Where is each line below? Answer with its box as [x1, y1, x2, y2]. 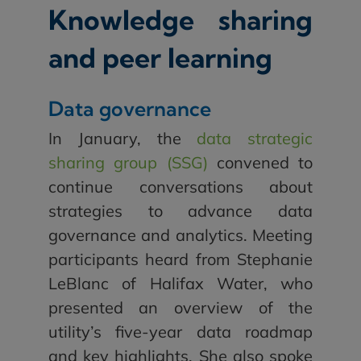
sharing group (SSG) [48, 151, 208, 172]
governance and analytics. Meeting [48, 224, 313, 245]
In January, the [48, 127, 197, 148]
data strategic [197, 127, 313, 148]
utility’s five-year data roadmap [48, 321, 313, 342]
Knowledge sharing [48, 3, 313, 38]
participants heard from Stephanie [48, 248, 313, 269]
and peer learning [48, 41, 272, 76]
